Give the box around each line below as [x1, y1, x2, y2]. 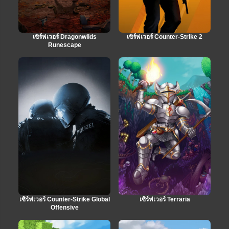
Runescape [48, 41, 81, 49]
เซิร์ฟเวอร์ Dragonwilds [32, 33, 97, 40]
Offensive [50, 203, 79, 211]
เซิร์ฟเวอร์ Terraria [139, 195, 190, 203]
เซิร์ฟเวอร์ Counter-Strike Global [19, 195, 110, 203]
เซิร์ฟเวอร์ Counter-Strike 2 [127, 33, 202, 40]
